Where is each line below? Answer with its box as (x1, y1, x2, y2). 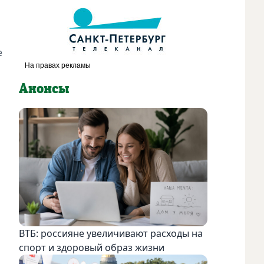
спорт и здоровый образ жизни (19, 240, 164, 254)
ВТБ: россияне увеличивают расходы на (19, 226, 203, 240)
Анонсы (19, 81, 69, 96)
